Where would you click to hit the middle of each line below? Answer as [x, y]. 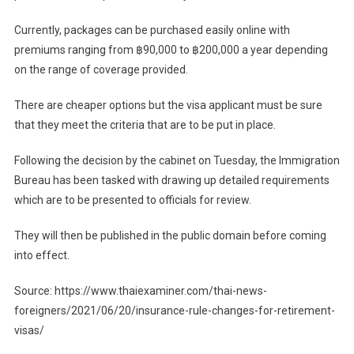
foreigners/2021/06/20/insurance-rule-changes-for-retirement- [174, 311]
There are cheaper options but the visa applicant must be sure [168, 105]
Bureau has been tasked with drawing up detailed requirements [171, 181]
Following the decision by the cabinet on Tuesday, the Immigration [177, 161]
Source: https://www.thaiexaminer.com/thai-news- [140, 291]
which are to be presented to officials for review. [132, 200]
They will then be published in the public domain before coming [170, 236]
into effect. [41, 256]
